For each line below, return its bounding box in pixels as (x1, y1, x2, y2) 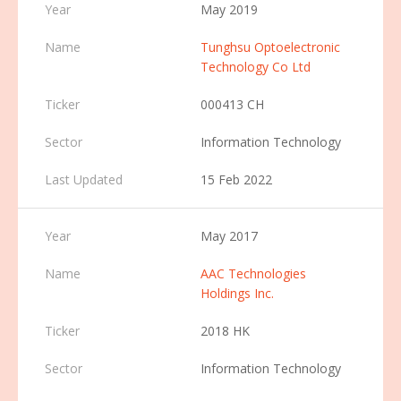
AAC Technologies (200, 265, 306, 282)
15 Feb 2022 (200, 171, 272, 188)
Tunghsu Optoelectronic (200, 38, 340, 55)
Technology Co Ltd (200, 58, 311, 75)
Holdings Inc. (200, 285, 274, 302)
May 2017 (200, 227, 258, 244)
